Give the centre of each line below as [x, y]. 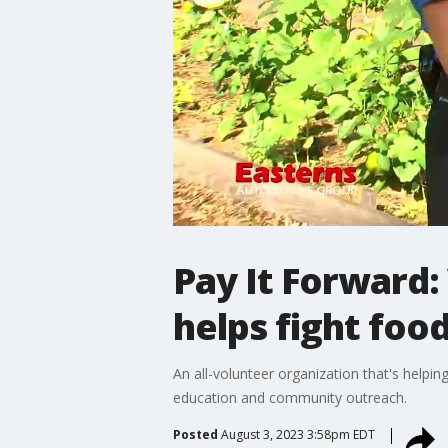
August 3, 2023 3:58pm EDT [297, 434]
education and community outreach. [289, 397]
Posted [195, 434]
